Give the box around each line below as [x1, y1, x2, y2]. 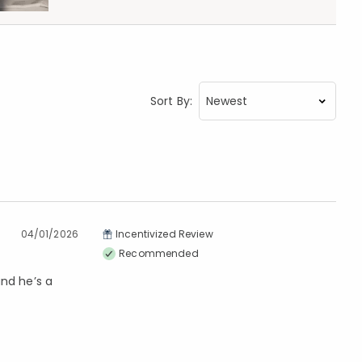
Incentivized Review [116, 227, 213, 241]
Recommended [119, 246, 199, 260]
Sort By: [149, 92, 192, 109]
